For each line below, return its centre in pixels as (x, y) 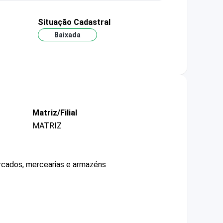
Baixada (67, 35)
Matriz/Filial (55, 113)
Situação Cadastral (74, 22)
